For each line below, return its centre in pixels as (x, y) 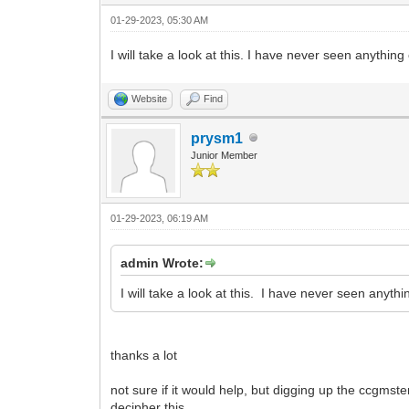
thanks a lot (144, 355)
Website (150, 98)
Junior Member (225, 155)
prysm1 (217, 138)
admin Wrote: (163, 262)
